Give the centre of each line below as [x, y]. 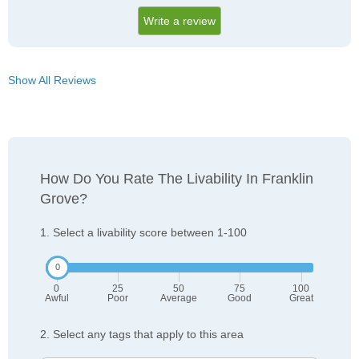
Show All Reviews [52, 81]
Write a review [179, 21]
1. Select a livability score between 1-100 [143, 233]
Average [179, 298]
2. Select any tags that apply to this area [142, 335]
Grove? [64, 199]
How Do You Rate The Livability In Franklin [177, 179]
